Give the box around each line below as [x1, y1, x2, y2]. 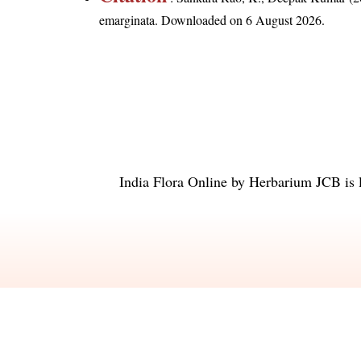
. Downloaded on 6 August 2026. [155, 11, 326, 28]
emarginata [99, 11, 156, 28]
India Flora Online [119, 172, 227, 191]
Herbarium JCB [249, 172, 341, 191]
